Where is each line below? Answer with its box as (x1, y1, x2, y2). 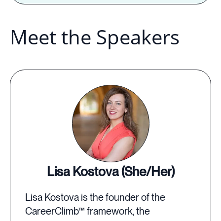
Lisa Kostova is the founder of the (25, 191, 165, 204)
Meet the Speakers (10, 23, 180, 51)
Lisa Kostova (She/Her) (46, 164, 175, 180)
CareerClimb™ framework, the (25, 205, 150, 218)
